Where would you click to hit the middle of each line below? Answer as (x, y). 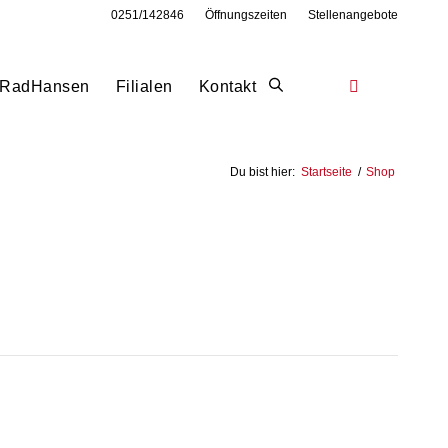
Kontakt (227, 86)
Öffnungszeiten (246, 15)
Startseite (326, 172)
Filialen (144, 86)
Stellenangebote (353, 15)
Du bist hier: (262, 172)
